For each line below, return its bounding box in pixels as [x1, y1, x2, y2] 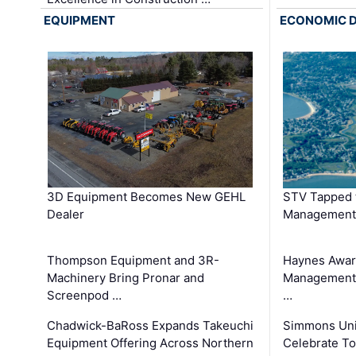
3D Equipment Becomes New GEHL [47, 189, 246, 205]
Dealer [47, 207, 85, 222]
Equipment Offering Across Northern [47, 335, 254, 351]
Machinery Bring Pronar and [47, 270, 205, 286]
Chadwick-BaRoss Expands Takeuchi [47, 318, 254, 334]
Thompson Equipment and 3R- [47, 253, 220, 269]
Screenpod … [47, 288, 122, 304]
